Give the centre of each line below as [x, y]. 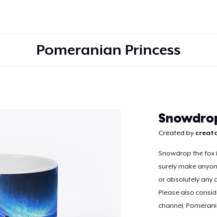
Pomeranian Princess [108, 50]
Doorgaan [108, 110]
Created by [177, 133]
